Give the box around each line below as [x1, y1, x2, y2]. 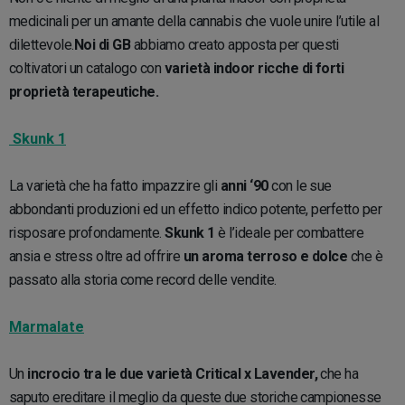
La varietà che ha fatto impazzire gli [9, 176, 218, 194]
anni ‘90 [217, 176, 268, 194]
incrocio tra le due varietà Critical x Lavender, [24, 364, 317, 382]
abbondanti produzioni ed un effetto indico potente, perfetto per [9, 200, 382, 218]
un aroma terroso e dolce [180, 247, 348, 265]
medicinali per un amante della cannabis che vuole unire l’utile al [9, 12, 380, 30]
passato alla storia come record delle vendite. [9, 270, 280, 288]
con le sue [268, 176, 332, 194]
